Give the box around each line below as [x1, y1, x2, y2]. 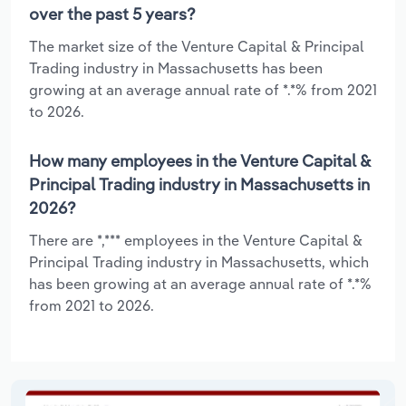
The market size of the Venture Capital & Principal [29, 36, 364, 55]
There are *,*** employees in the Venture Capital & [29, 230, 362, 249]
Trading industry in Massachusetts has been [29, 58, 323, 77]
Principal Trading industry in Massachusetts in [29, 173, 370, 195]
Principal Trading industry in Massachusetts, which [29, 252, 369, 271]
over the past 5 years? [29, 3, 196, 24]
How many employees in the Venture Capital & [29, 150, 370, 171]
